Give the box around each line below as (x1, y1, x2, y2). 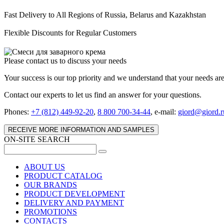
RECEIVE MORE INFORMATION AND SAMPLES (8, 125, 154, 133)
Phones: (4, 107, 31, 116)
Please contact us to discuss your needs (4, 56, 126, 65)
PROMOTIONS (24, 207, 77, 216)
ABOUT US (24, 162, 65, 171)
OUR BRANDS (24, 180, 77, 189)
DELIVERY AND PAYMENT (24, 198, 124, 207)
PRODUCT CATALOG (24, 171, 102, 180)
